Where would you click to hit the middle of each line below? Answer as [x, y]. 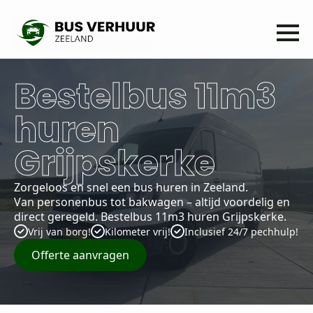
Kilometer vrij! [138, 231]
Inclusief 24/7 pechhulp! [241, 231]
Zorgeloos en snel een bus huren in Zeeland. [131, 187]
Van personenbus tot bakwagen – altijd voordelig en [152, 202]
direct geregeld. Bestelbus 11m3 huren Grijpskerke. [150, 216]
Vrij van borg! [59, 231]
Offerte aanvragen [80, 255]
